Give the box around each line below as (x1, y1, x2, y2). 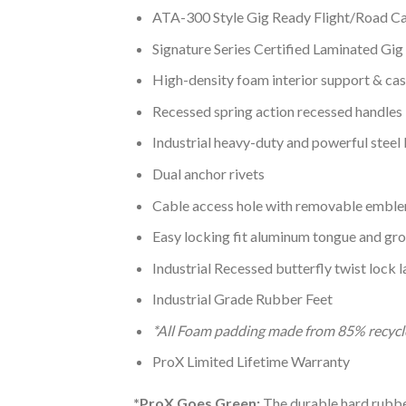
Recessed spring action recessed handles (151, 101, 402, 120)
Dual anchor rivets (151, 164, 265, 182)
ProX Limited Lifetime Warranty (151, 353, 350, 371)
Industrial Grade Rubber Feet (151, 290, 333, 308)
